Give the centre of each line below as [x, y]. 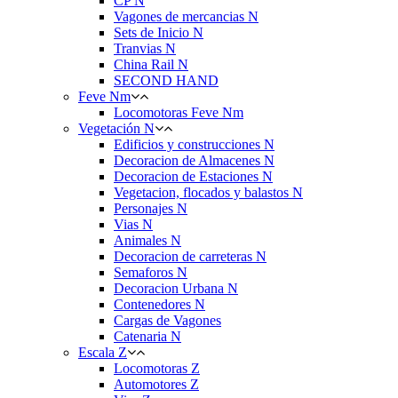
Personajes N [151, 208]
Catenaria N [147, 336]
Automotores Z [156, 384]
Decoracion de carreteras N [190, 256]
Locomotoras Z [157, 368]
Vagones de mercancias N [186, 16]
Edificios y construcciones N [194, 144]
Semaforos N [151, 272]
